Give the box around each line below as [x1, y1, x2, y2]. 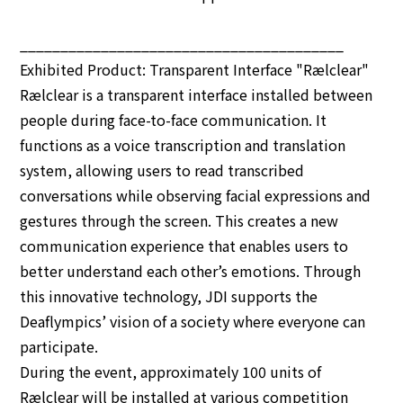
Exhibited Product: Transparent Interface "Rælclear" [20, 58, 370, 80]
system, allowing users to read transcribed [20, 159, 305, 181]
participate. [20, 336, 99, 357]
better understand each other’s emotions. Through [20, 260, 362, 282]
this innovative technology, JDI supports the [20, 285, 318, 307]
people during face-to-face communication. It [20, 109, 327, 130]
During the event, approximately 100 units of [20, 361, 322, 382]
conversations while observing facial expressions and [20, 184, 372, 206]
